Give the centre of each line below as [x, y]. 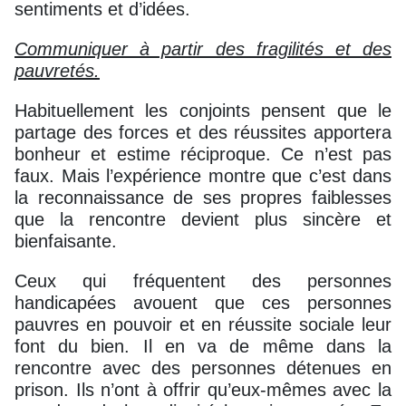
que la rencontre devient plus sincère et [203, 219]
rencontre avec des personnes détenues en [203, 367]
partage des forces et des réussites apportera [203, 132]
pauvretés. [57, 70]
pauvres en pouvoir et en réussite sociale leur [203, 324]
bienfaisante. [66, 241]
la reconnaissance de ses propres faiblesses [203, 197]
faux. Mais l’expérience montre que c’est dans [203, 175]
